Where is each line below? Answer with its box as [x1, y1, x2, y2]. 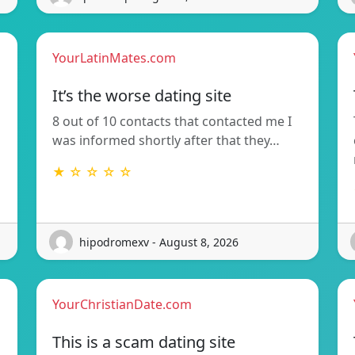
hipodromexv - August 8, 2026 [79, 234, 239, 250]
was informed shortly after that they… [52, 132, 280, 150]
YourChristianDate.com [52, 296, 192, 314]
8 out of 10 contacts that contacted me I [52, 113, 292, 131]
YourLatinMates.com [52, 49, 176, 67]
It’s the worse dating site [52, 85, 231, 107]
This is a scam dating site [52, 331, 235, 353]
